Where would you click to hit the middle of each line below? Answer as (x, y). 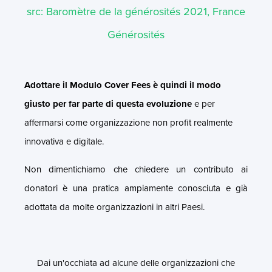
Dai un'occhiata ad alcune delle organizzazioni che (136, 263)
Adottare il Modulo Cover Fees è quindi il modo (123, 85)
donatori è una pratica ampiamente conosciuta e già (136, 188)
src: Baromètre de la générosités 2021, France (136, 11)
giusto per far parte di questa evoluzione (108, 104)
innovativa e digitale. (64, 141)
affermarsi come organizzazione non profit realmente (128, 122)
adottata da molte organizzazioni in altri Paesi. (114, 207)
